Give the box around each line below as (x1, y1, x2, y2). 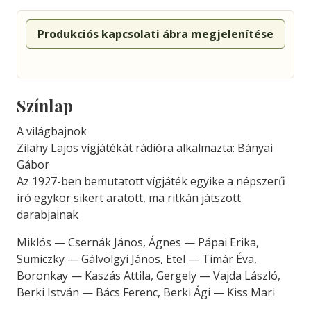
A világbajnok (17, 124, 87, 139)
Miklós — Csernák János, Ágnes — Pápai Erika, (17, 235, 259, 250)
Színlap (17, 95, 73, 117)
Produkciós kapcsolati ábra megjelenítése (37, 26, 274, 42)
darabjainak (17, 207, 78, 222)
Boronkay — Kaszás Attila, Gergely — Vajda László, (17, 268, 280, 283)
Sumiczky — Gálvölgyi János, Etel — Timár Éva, (17, 251, 257, 267)
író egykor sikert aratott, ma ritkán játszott (17, 190, 241, 205)
